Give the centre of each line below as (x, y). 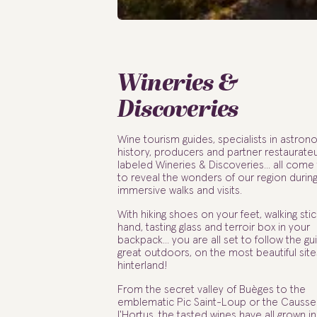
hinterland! (142, 266)
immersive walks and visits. (179, 191)
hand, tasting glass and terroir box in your (213, 228)
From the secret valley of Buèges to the (211, 289)
